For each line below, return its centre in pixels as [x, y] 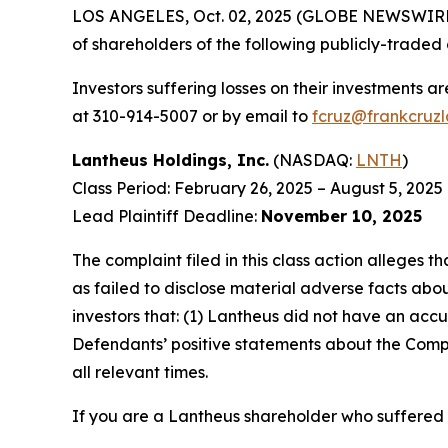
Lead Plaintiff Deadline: [166, 216]
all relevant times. [140, 372]
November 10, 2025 [341, 216]
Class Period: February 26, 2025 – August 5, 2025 [257, 188]
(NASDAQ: [312, 160]
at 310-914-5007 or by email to [192, 116]
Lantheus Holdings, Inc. [170, 160]
